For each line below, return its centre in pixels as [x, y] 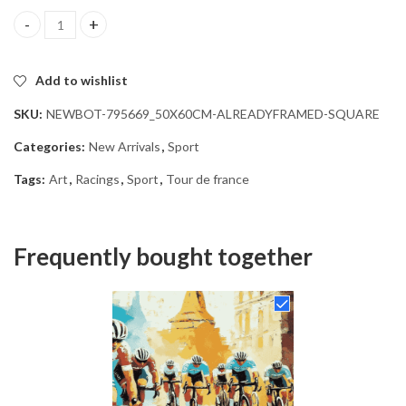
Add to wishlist [82, 80]
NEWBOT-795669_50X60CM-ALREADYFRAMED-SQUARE [213, 113]
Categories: [51, 146]
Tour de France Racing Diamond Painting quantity [163, 33]
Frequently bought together [163, 256]
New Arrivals [125, 146]
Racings [97, 179]
